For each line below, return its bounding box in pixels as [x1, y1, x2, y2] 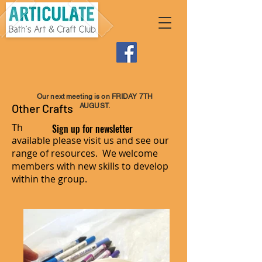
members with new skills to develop [12, 160, 168, 173]
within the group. [12, 173, 89, 185]
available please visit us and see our [12, 134, 169, 147]
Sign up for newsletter [52, 122, 133, 136]
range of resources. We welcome [12, 147, 158, 160]
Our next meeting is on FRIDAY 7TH [37, 92, 153, 101]
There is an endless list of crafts [12, 121, 150, 134]
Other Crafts [12, 101, 73, 115]
